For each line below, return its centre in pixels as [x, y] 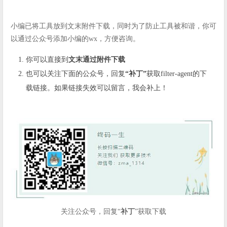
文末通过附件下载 [97, 60]
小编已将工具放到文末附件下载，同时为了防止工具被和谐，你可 [113, 26]
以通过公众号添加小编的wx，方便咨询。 [75, 39]
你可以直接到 [47, 60]
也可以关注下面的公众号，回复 [75, 74]
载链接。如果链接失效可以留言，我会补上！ [97, 88]
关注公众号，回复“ [91, 211]
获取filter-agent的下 [177, 74]
